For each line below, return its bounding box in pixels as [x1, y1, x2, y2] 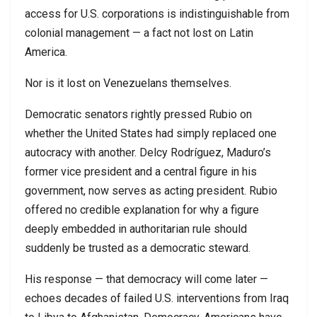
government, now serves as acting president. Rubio [25, 183, 277, 197]
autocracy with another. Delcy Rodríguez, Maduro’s [25, 145, 271, 159]
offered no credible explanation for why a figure [25, 202, 259, 217]
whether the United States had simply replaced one [25, 126, 277, 140]
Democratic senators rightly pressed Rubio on [25, 107, 252, 121]
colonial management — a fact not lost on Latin [25, 25, 253, 40]
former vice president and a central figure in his [25, 164, 257, 178]
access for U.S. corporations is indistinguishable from [25, 6, 289, 21]
